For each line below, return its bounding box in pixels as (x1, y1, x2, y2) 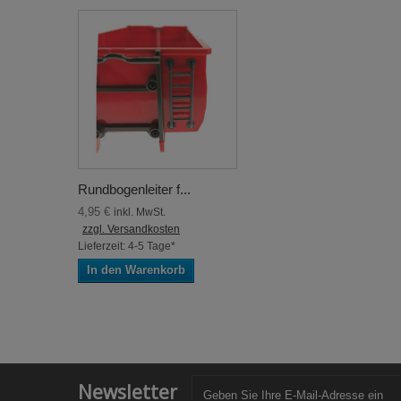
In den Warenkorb (87, 263, 185, 277)
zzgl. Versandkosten (82, 223, 180, 235)
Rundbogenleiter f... (78, 182, 191, 197)
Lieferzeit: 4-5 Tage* (78, 240, 175, 252)
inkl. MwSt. (114, 206, 166, 218)
